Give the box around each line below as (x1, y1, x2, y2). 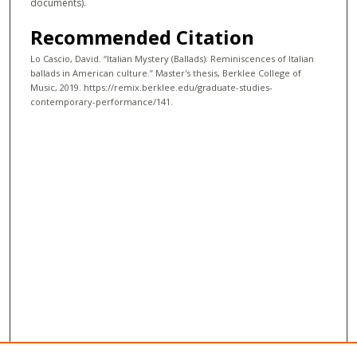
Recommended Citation (30, 24, 254, 51)
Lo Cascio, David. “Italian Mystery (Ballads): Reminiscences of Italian (30, 53, 314, 65)
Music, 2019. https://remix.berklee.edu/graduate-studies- (30, 81, 273, 94)
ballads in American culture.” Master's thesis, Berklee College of (30, 67, 301, 80)
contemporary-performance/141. (30, 96, 173, 108)
